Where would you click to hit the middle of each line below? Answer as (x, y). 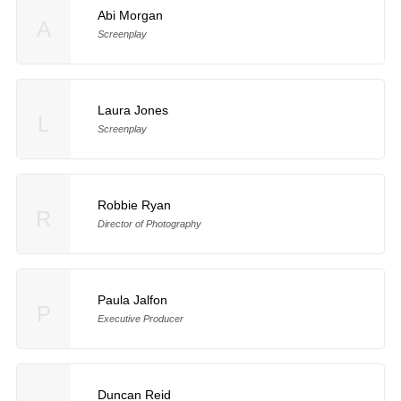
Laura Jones (132, 111)
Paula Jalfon (132, 299)
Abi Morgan (130, 16)
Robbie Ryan (134, 205)
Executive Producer (140, 318)
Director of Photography (149, 223)
